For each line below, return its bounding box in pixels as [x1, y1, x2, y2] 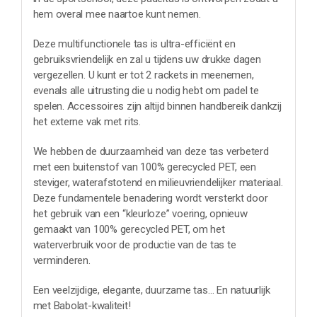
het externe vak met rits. [33, 115, 141, 129]
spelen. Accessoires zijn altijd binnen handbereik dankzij [33, 100, 282, 113]
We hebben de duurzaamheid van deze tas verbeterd [33, 145, 269, 158]
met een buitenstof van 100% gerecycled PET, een [33, 161, 256, 174]
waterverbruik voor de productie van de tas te [33, 238, 236, 252]
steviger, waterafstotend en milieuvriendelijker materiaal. [33, 176, 283, 190]
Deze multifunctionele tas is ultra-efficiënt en [33, 38, 236, 51]
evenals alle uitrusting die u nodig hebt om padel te [33, 84, 259, 98]
